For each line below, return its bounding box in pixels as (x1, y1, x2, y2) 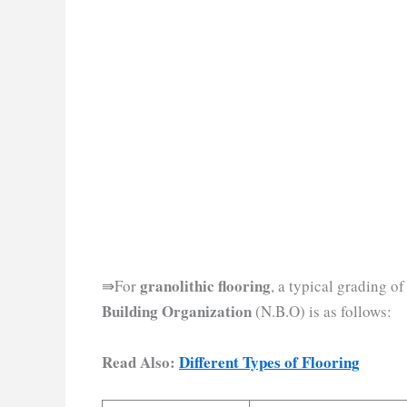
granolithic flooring (140, 274, 271, 298)
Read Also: (102, 350, 179, 373)
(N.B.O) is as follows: (252, 301, 397, 323)
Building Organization (102, 300, 252, 323)
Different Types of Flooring (179, 350, 360, 373)
